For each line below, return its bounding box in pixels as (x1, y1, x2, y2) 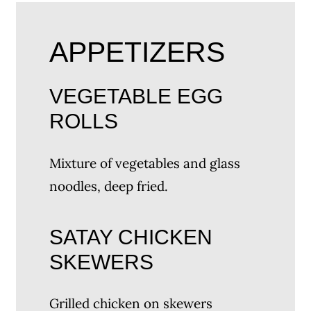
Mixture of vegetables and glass (49, 154, 241, 171)
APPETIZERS (49, 36, 226, 69)
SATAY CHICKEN (49, 225, 213, 249)
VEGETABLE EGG (49, 84, 224, 108)
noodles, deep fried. (49, 177, 169, 194)
